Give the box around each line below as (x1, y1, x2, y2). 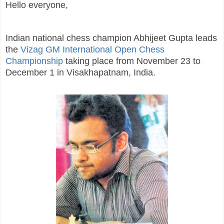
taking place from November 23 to (63, 55, 200, 66)
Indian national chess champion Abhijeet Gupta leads (5, 32, 217, 43)
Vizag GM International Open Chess (20, 44, 164, 54)
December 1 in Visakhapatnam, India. (5, 67, 155, 77)
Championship (5, 55, 63, 66)
